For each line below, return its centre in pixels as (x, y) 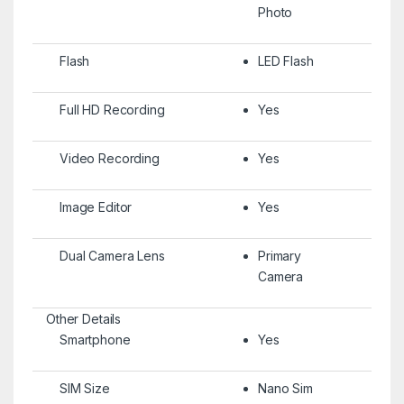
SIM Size (84, 388)
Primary (280, 255)
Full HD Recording (112, 109)
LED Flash (285, 60)
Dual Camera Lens (112, 255)
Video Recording (109, 158)
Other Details (83, 318)
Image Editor (96, 207)
